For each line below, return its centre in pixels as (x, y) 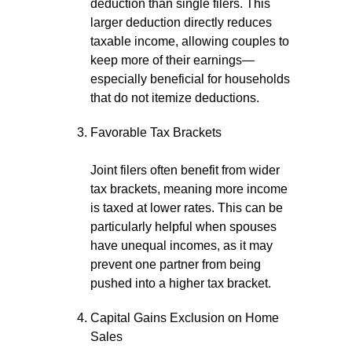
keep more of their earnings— (172, 60)
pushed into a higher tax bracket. (181, 283)
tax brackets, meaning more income (189, 189)
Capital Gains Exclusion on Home (185, 318)
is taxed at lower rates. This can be (187, 208)
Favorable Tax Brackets (156, 132)
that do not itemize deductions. (175, 98)
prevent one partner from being (176, 264)
